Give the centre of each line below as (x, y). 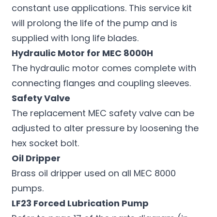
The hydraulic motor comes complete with (104, 68)
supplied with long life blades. (75, 38)
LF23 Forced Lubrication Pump (80, 203)
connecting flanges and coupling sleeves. (101, 83)
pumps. (28, 188)
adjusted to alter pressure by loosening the (105, 128)
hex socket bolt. (45, 143)
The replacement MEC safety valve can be (103, 113)
